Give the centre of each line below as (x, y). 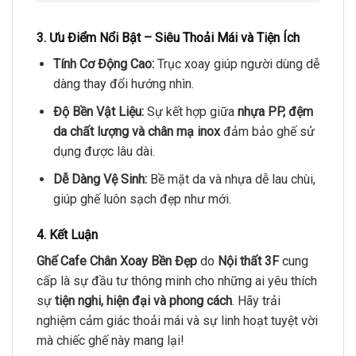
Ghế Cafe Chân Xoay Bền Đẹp (117, 261)
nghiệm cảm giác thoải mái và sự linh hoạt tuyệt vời (177, 321)
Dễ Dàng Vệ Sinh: (100, 179)
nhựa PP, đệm (275, 111)
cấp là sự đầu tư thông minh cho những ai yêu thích (177, 281)
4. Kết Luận (67, 235)
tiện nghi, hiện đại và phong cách (143, 301)
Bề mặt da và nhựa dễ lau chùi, (231, 179)
